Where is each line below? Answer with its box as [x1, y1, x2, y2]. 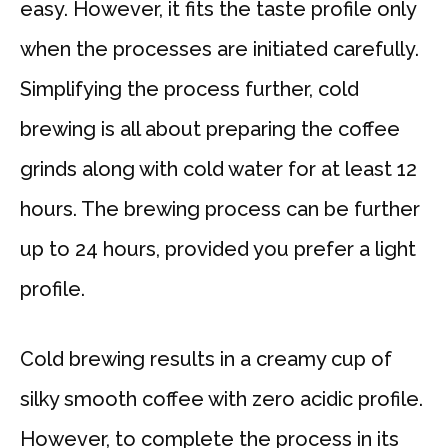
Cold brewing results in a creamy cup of [20, 347, 392, 372]
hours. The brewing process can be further [20, 197, 420, 222]
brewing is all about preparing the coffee [20, 117, 400, 142]
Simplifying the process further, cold [20, 77, 359, 102]
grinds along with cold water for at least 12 [20, 157, 417, 182]
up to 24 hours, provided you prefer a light [20, 237, 416, 262]
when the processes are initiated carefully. [20, 37, 419, 62]
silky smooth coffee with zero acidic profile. [20, 387, 423, 412]
